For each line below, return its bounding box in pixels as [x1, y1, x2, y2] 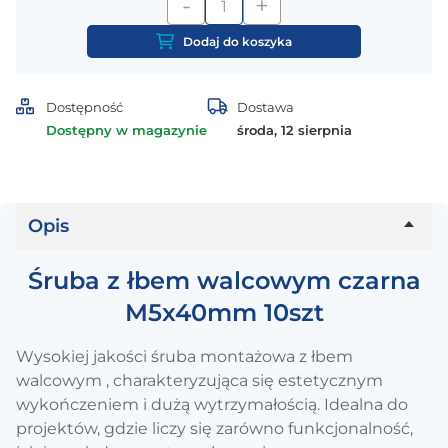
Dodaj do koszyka [183, 34, 292, 49]
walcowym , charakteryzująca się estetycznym [16, 371, 383, 390]
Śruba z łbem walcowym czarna [27, 266, 421, 295]
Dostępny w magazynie [46, 122, 207, 138]
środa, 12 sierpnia [237, 122, 352, 138]
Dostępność [46, 99, 123, 115]
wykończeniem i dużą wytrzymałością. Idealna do [16, 395, 408, 414]
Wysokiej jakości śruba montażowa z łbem [16, 347, 353, 366]
